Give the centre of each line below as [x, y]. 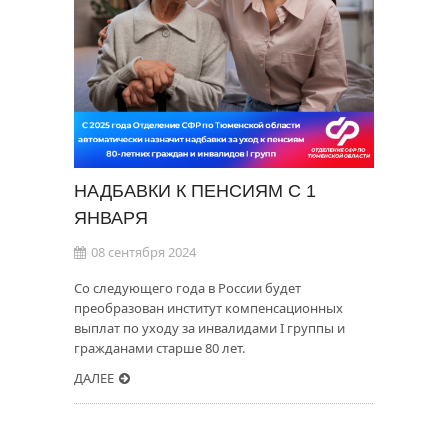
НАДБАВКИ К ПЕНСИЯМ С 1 [195, 191]
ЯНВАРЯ [111, 218]
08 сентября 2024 [143, 252]
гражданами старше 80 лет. [159, 348]
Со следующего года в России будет [187, 288]
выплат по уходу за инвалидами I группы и [209, 328]
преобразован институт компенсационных [208, 308]
